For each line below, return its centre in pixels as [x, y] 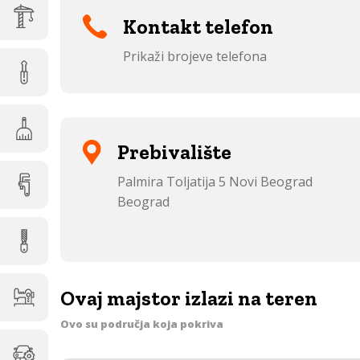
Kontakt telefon [198, 27]
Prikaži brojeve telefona [195, 56]
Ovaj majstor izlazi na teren [189, 298]
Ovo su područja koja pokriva [142, 324]
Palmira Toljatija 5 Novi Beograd [215, 181]
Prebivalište [175, 151]
